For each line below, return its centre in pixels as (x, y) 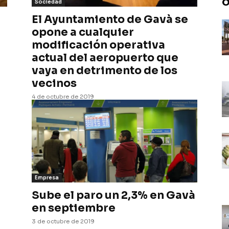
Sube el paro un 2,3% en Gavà (113, 195)
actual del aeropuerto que (105, 58)
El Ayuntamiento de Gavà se (110, 19)
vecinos (54, 83)
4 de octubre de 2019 (63, 97)
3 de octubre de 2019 (63, 221)
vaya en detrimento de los (105, 71)
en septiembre (74, 208)
